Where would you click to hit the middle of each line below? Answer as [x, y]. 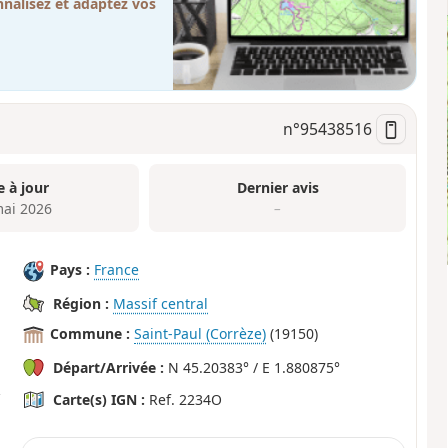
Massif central [161, 303]
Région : [81, 303]
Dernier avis [277, 188]
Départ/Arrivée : [109, 367]
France [117, 269]
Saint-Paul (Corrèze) [200, 333]
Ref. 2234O [184, 399]
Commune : [90, 333]
